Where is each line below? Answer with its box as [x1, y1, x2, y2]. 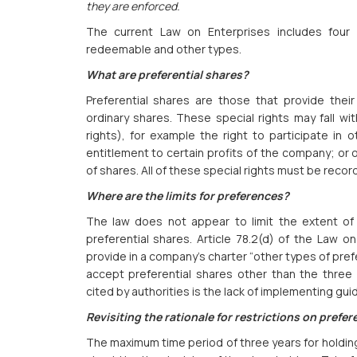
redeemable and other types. [85, 41, 241, 57]
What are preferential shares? [85, 67, 249, 83]
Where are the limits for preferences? [85, 188, 289, 204]
